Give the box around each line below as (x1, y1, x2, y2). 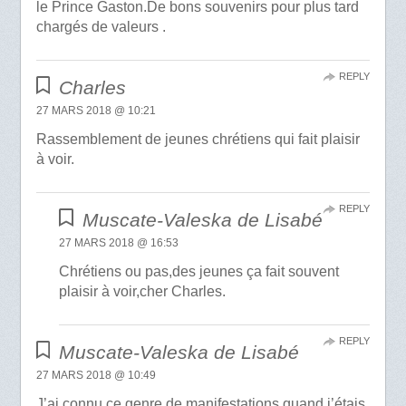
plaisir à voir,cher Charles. (59, 284, 227, 300)
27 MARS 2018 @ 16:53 (59, 237, 179, 250)
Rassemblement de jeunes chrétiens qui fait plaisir (35, 131, 360, 148)
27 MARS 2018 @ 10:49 (35, 369, 156, 382)
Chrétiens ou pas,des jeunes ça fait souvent (59, 264, 340, 280)
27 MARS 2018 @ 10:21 (35, 104, 156, 118)
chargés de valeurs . (35, 19, 166, 35)
